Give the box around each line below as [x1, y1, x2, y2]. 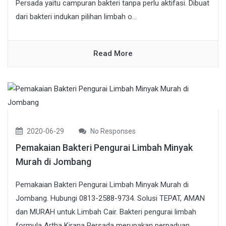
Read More [93, 48, 133, 58]
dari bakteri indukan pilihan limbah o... [16, 12, 137, 21]
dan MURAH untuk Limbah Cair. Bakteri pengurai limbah [16, 207, 196, 216]
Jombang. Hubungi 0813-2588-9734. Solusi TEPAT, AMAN [16, 193, 205, 203]
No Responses [89, 127, 136, 135]
